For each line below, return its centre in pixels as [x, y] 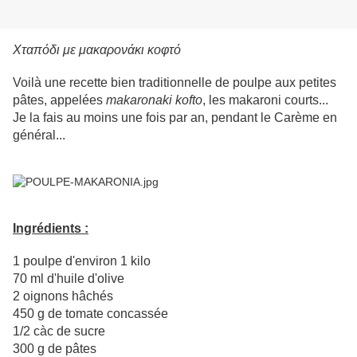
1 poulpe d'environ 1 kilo [82, 261]
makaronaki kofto [154, 100]
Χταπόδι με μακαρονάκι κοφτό [97, 50]
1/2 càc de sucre [59, 331]
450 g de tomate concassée [90, 314]
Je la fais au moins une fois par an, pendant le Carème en [175, 118]
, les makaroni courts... [265, 100]
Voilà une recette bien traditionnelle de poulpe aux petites [175, 83]
